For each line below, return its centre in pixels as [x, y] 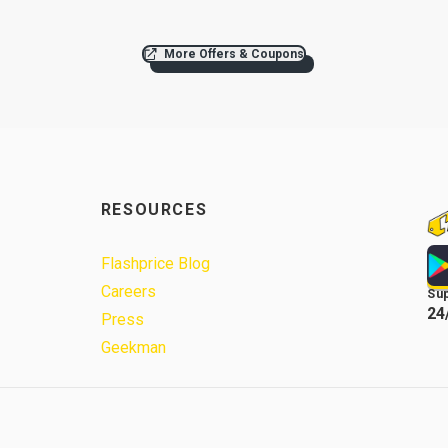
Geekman [133, 348]
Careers [128, 292]
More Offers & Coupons [234, 54]
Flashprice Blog [155, 264]
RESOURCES [154, 210]
